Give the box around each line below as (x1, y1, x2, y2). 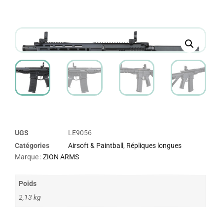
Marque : (15, 153, 43, 161)
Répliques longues (126, 141, 182, 149)
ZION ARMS (43, 153, 79, 161)
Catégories (15, 141, 49, 149)
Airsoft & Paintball (68, 141, 123, 149)
